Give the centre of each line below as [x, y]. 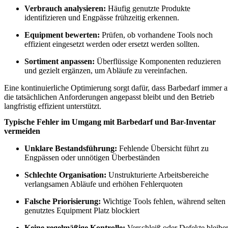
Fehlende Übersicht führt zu [163, 149]
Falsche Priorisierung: [63, 202]
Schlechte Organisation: [65, 175]
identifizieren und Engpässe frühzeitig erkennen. [102, 18]
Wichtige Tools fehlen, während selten [163, 202]
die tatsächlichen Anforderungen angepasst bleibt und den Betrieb [109, 97]
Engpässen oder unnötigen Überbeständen [92, 158]
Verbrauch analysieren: [65, 8]
